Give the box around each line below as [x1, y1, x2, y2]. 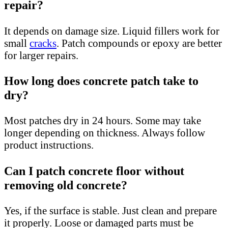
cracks [30, 37, 56, 49]
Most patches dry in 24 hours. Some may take [4, 115, 201, 127]
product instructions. [4, 139, 94, 151]
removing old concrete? [4, 178, 127, 192]
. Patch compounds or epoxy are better [56, 37, 222, 49]
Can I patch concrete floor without [4, 163, 184, 178]
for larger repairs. [4, 49, 78, 61]
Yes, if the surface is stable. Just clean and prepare [4, 205, 217, 217]
